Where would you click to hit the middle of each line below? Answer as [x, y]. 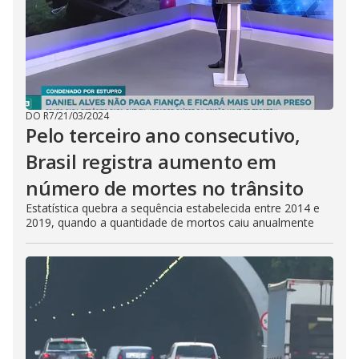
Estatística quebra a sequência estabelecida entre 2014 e [173, 208]
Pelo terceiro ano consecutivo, [163, 135]
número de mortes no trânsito [165, 188]
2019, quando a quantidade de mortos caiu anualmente [170, 222]
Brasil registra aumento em [151, 161]
